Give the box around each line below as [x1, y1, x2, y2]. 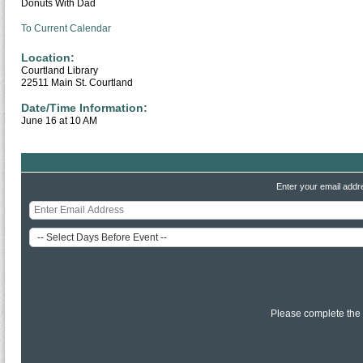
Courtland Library [21, 65, 98, 76]
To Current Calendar [21, 23, 111, 34]
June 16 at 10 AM [21, 115, 97, 126]
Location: [21, 51, 75, 64]
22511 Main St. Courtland [21, 77, 133, 88]
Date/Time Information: [21, 101, 147, 114]
